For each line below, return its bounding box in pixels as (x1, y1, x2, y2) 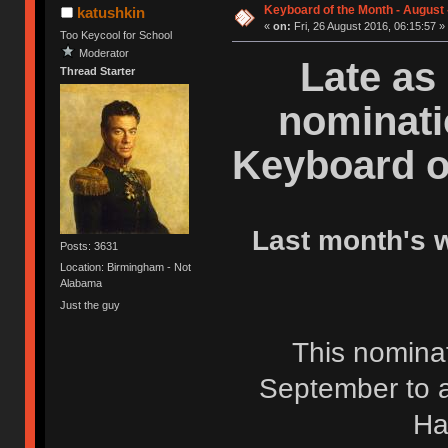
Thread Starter (60, 64, 136, 77)
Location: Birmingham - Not (60, 261, 192, 274)
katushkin (76, 3, 145, 21)
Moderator (79, 46, 130, 59)
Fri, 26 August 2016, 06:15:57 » (290, 19, 445, 32)
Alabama (60, 277, 103, 290)
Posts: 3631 (60, 240, 119, 253)
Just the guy (60, 298, 121, 311)
